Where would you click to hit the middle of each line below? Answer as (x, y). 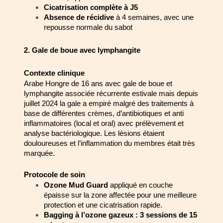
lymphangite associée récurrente (78, 93)
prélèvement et (160, 123)
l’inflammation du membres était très (136, 143)
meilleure (182, 195)
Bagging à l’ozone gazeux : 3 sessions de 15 (120, 215)
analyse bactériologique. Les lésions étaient (94, 133)
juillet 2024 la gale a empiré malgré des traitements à (109, 103)
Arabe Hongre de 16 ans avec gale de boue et (98, 83)
